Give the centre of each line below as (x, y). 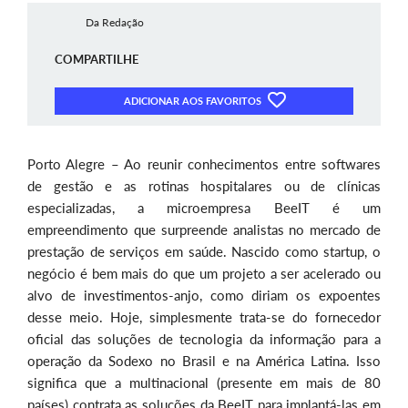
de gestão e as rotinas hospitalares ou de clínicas (204, 186)
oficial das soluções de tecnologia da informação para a (204, 339)
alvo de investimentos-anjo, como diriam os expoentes (204, 296)
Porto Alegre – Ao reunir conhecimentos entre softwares (204, 164)
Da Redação (114, 22)
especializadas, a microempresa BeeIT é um (204, 208)
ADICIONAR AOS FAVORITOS (194, 101)
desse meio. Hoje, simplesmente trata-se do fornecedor (204, 317)
